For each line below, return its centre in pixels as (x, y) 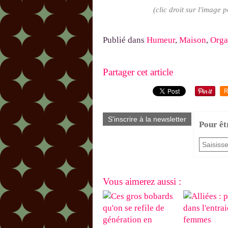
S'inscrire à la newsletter (147, 119)
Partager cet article (138, 72)
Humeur (161, 40)
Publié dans (124, 40)
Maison (193, 40)
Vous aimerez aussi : (142, 182)
